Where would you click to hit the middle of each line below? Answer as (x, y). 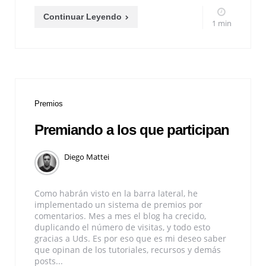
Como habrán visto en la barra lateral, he (116, 194)
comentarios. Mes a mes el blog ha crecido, (120, 216)
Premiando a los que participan (132, 129)
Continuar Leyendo (83, 17)
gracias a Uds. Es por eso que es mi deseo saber (130, 239)
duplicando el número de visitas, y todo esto (122, 227)
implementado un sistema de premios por (118, 205)
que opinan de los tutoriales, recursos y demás (128, 250)
